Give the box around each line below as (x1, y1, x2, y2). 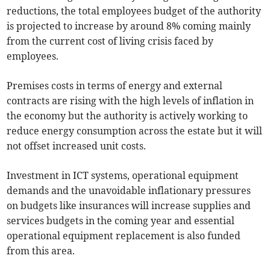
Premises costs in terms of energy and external (7, 79, 223, 92)
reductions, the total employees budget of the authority (7, 4, 262, 17)
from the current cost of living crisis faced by (7, 34, 214, 47)
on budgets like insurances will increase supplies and (7, 199, 251, 212)
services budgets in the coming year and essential (7, 214, 235, 227)
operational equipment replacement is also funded (7, 229, 241, 242)
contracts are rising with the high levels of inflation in (7, 94, 254, 107)
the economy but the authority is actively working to (7, 109, 248, 122)
